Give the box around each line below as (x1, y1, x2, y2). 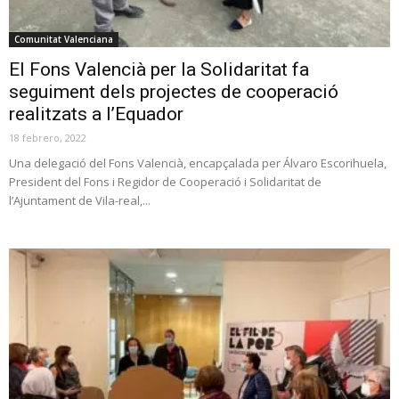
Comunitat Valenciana (14, 33, 113, 46)
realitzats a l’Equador (9, 103, 183, 126)
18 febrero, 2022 (9, 131, 86, 145)
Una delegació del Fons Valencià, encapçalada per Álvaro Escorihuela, (9, 155, 387, 172)
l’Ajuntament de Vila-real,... (9, 192, 151, 209)
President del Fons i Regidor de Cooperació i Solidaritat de (9, 174, 322, 191)
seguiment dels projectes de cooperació (9, 81, 338, 103)
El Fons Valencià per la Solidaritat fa (9, 59, 309, 81)
